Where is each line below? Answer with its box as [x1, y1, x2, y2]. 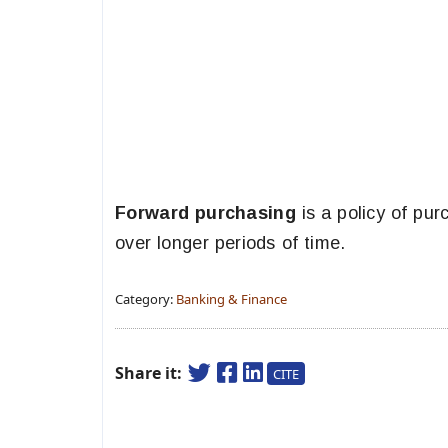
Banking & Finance [176, 290, 287, 308]
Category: [115, 290, 176, 308]
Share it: [115, 362, 186, 384]
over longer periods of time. [115, 233, 346, 253]
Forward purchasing [115, 203, 302, 223]
